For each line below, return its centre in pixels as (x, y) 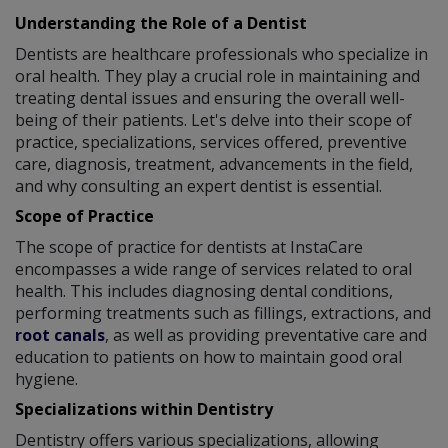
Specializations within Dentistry (144, 408)
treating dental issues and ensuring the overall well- (210, 97)
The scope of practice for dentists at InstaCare (189, 246)
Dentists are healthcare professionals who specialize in (221, 53)
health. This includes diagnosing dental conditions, (204, 290)
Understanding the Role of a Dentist (161, 22)
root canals (60, 334)
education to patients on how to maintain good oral (208, 356)
